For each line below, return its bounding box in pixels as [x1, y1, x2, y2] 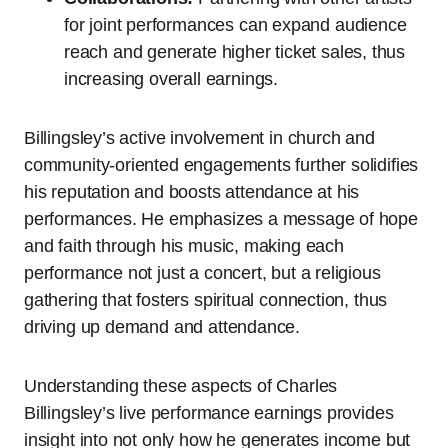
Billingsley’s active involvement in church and [24, 128, 375, 149]
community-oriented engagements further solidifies [24, 155, 419, 176]
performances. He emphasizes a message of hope [24, 209, 418, 230]
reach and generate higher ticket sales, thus [64, 42, 406, 63]
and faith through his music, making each [24, 236, 344, 257]
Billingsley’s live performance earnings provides [24, 403, 394, 424]
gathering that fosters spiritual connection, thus [24, 290, 388, 311]
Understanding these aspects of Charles [24, 376, 338, 397]
